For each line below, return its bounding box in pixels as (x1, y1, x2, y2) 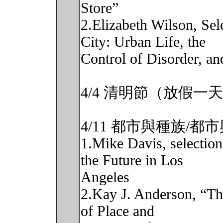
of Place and (81, 203, 154, 220)
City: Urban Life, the (81, 33, 206, 50)
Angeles (81, 169, 129, 186)
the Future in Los (81, 152, 183, 169)
